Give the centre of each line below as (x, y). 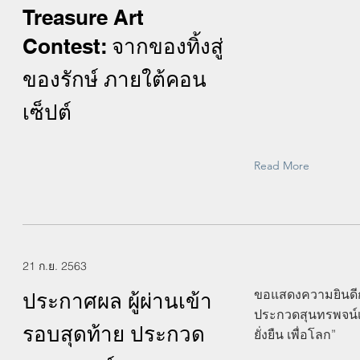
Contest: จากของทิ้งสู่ (123, 46)
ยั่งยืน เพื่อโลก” (295, 334)
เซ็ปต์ (47, 112)
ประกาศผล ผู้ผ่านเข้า (117, 301)
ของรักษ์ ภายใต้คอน (115, 79)
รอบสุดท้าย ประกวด (114, 334)
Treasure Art (83, 17)
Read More (282, 166)
